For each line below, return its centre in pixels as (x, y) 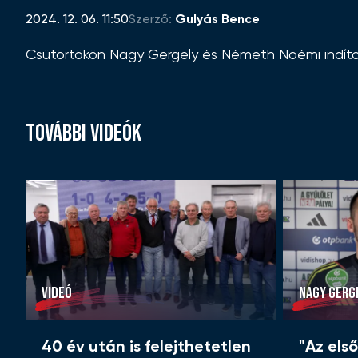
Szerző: (150, 20)
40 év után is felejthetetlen (146, 348)
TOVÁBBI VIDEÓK (84, 133)
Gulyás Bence (217, 20)
